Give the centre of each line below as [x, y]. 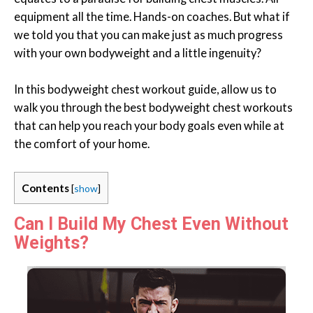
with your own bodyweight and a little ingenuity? [138, 53]
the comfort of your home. [82, 144]
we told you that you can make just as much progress [148, 35]
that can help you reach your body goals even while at [149, 126]
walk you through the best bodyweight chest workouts [153, 108]
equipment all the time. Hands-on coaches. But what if [152, 17]
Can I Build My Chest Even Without [151, 224]
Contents [45, 188]
